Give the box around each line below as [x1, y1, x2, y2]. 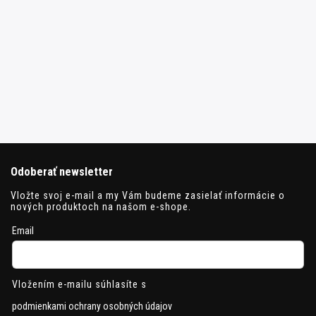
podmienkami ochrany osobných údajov [12, 300, 172, 312]
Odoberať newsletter [11, 164, 113, 178]
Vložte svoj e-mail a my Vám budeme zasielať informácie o [11, 190, 285, 202]
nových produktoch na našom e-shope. [11, 201, 191, 213]
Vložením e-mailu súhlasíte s [12, 279, 147, 291]
